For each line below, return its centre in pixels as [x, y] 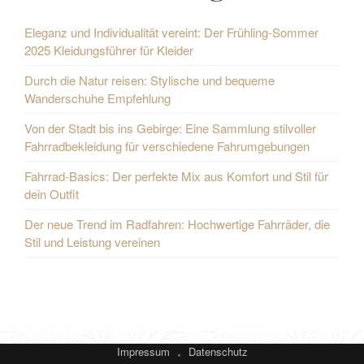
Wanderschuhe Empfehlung [97, 97]
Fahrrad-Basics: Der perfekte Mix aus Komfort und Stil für [176, 175]
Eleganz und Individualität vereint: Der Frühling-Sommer [171, 32]
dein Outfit [52, 193]
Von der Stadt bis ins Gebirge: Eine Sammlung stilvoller [170, 128]
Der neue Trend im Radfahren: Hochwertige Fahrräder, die [177, 223]
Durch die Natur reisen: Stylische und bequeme [149, 80]
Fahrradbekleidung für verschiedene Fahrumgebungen [167, 145]
